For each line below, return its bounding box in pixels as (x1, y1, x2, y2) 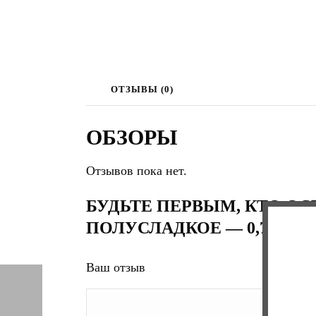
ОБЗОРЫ (86, 126, 177, 149)
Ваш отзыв (86, 260, 145, 274)
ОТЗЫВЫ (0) (111, 84, 174, 95)
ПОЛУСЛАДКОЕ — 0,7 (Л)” (86, 219, 305, 237)
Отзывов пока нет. (86, 164, 187, 178)
